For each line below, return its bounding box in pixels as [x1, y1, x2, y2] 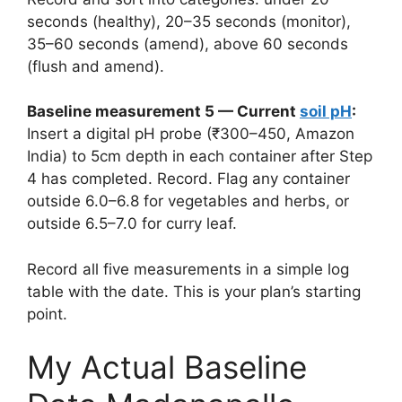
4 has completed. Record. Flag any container [27, 170, 350, 188]
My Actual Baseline [27, 348, 307, 387]
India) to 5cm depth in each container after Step [27, 147, 372, 166]
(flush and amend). [27, 57, 164, 75]
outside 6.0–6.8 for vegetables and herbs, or [27, 192, 349, 211]
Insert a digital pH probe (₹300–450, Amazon [27, 125, 354, 144]
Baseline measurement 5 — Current [27, 102, 300, 121]
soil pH [300, 102, 352, 121]
